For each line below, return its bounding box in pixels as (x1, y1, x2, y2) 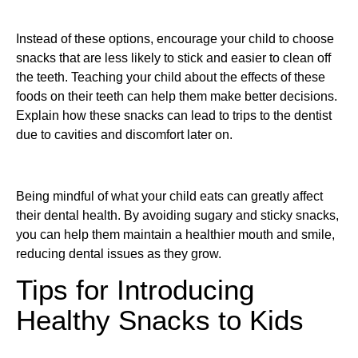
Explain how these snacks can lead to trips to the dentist (16, 108, 332, 122)
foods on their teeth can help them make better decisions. (16, 89, 337, 103)
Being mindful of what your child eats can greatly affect (16, 189, 323, 203)
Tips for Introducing (16, 273, 254, 306)
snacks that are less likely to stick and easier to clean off (16, 50, 331, 65)
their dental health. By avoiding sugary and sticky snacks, (16, 208, 339, 222)
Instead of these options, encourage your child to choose (16, 31, 334, 46)
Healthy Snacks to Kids (16, 304, 304, 336)
